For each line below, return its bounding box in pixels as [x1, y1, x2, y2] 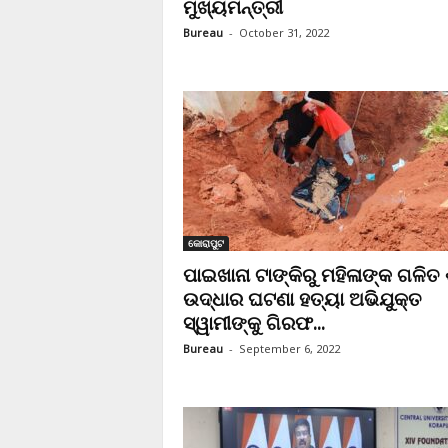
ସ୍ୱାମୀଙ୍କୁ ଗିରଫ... [182, 310, 325, 336]
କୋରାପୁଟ [187, 236, 224, 250]
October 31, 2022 [238, 25, 329, 40]
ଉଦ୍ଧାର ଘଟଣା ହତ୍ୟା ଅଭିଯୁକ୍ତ [182, 286, 422, 312]
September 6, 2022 [238, 341, 340, 356]
